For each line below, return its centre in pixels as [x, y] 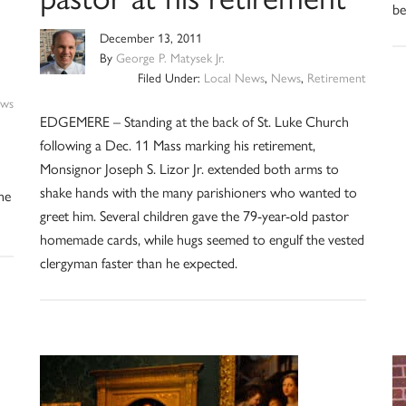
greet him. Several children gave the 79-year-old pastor [194, 216]
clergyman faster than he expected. [138, 263]
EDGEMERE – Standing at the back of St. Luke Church [194, 122]
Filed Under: [171, 78]
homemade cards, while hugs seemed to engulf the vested [202, 240]
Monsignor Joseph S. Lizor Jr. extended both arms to [189, 169]
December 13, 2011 [150, 39]
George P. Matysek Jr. [170, 58]
